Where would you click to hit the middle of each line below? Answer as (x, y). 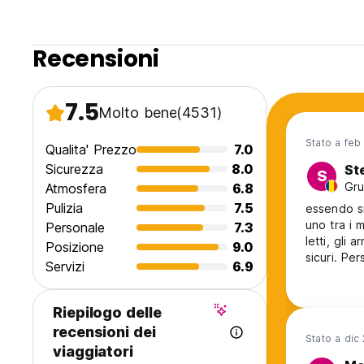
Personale (75, 228)
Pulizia (64, 208)
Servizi (65, 267)
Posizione (75, 247)
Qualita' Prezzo (91, 150)
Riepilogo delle (107, 313)
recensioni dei (104, 332)
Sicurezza (74, 169)
